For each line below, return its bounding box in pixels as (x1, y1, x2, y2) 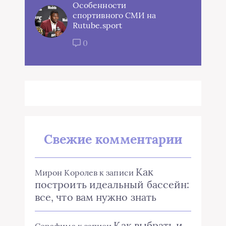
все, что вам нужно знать (35, 191, 156, 204)
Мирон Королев (35, 167, 98, 178)
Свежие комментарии (43, 131, 183, 148)
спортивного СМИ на (73, 10, 156, 21)
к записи (97, 167, 136, 178)
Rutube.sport (73, 20, 122, 31)
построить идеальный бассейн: (35, 178, 190, 191)
